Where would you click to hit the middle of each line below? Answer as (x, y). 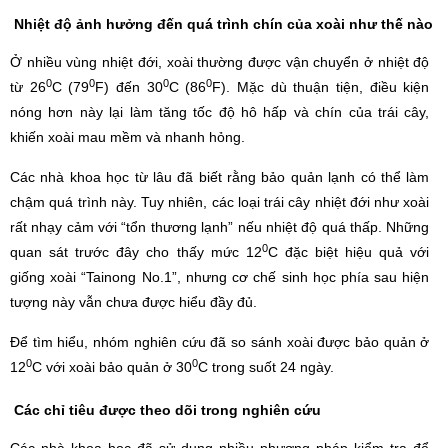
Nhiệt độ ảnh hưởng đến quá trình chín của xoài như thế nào (223, 24)
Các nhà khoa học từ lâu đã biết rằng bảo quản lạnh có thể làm (220, 177)
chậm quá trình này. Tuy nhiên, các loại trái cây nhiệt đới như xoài (220, 202)
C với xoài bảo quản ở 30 (112, 367)
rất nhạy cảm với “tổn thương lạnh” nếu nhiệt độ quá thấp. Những (220, 227)
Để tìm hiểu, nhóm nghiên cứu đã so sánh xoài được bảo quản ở (220, 342)
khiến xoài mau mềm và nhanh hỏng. (127, 137)
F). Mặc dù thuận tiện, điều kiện (321, 87)
